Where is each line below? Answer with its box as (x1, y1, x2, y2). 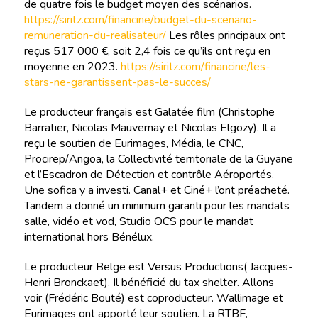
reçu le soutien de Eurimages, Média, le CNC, (23, 135, 243, 151)
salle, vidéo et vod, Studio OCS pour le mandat (23, 213, 253, 229)
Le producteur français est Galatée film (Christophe (23, 104, 275, 120)
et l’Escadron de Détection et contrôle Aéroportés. (23, 166, 274, 182)
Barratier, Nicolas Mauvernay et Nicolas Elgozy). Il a (23, 119, 276, 136)
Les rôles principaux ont (165, 27, 285, 43)
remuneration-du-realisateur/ (23, 27, 166, 43)
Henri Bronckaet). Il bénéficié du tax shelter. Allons (23, 274, 274, 290)
